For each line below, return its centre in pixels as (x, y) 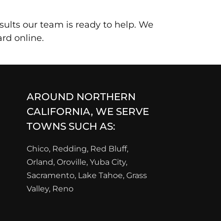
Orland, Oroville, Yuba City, (77, 162)
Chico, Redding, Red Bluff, (77, 149)
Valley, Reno (50, 189)
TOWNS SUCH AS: (71, 127)
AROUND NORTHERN (81, 97)
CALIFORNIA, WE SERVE (88, 112)
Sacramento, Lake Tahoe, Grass (87, 176)
